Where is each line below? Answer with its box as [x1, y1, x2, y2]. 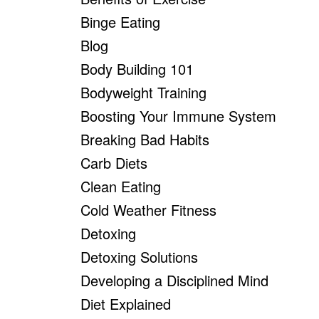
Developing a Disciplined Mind [80, 270, 269, 291]
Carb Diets [80, 152, 148, 173]
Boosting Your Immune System [80, 105, 277, 126]
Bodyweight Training [80, 82, 207, 103]
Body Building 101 [80, 58, 194, 79]
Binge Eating [80, 11, 161, 32]
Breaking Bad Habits [80, 129, 210, 150]
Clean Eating [80, 176, 162, 197]
